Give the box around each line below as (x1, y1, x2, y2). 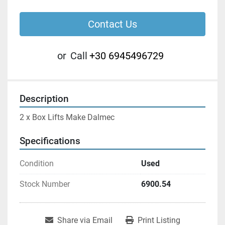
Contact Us (88, 18, 137, 30)
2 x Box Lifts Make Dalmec (20, 112, 115, 122)
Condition (20, 158, 54, 168)
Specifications (20, 135, 80, 147)
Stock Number (20, 179, 70, 189)
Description (20, 93, 69, 104)
